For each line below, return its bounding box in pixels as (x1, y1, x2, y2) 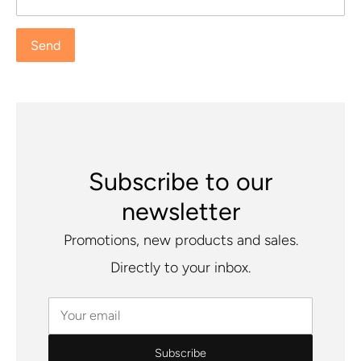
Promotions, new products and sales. (63, 231, 298, 249)
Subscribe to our (89, 167, 272, 197)
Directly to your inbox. (110, 259, 251, 276)
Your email (60, 308, 120, 323)
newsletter (121, 197, 240, 226)
